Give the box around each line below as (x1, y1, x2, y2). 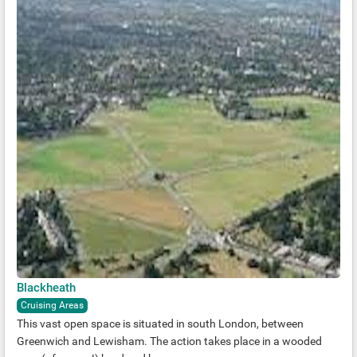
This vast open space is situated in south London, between (17, 317, 304, 331)
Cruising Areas (21, 300, 84, 312)
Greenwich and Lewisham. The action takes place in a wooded (17, 335, 322, 348)
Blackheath (17, 280, 76, 296)
